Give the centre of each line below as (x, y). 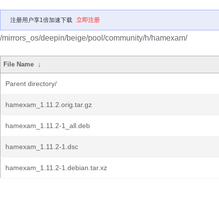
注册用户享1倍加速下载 (41, 20)
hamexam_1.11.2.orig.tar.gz (49, 105)
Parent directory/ (31, 84)
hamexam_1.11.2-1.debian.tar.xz (56, 168)
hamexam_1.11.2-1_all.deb (48, 126)
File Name (19, 64)
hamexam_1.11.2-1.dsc (42, 147)
